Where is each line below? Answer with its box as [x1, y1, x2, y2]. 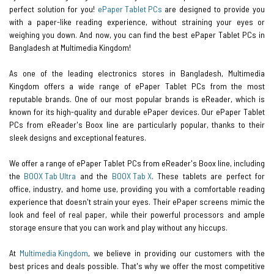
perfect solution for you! [9, 3, 98, 14]
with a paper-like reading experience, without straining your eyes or [9, 16, 265, 27]
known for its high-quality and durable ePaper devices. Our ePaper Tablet [9, 106, 265, 117]
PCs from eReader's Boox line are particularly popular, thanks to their [9, 119, 265, 130]
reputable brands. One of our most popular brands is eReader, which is [9, 93, 265, 104]
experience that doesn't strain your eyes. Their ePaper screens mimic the [9, 196, 265, 207]
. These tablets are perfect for [151, 170, 265, 181]
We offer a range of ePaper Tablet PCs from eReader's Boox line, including [9, 157, 265, 168]
